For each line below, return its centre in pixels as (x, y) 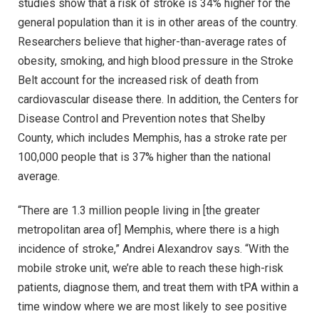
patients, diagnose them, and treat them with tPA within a (158, 287)
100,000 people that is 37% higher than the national (144, 157)
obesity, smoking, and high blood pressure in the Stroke (156, 61)
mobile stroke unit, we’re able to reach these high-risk (151, 268)
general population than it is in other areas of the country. (158, 23)
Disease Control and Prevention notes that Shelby (142, 119)
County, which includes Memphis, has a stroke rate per (152, 138)
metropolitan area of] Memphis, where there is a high (148, 229)
